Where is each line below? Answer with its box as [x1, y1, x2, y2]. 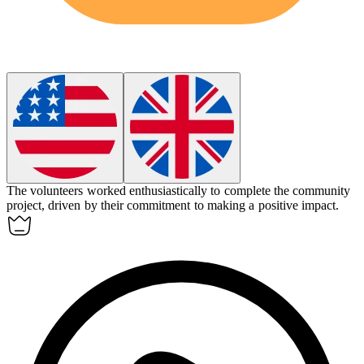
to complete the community [210, 183, 351, 197]
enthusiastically [128, 183, 207, 197]
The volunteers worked [6, 183, 129, 197]
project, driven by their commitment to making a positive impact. [6, 197, 339, 212]
